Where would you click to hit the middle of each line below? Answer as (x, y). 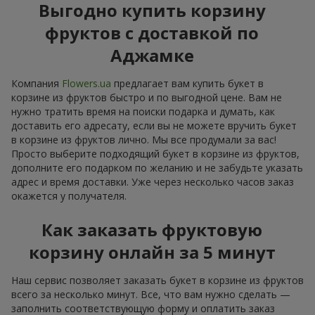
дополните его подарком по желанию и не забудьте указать (157, 168)
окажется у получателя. (69, 196)
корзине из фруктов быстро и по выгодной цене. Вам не (147, 98)
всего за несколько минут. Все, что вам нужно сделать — (151, 295)
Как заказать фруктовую (152, 230)
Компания (37, 84)
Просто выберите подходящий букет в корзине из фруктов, (155, 154)
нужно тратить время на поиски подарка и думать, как (143, 112)
